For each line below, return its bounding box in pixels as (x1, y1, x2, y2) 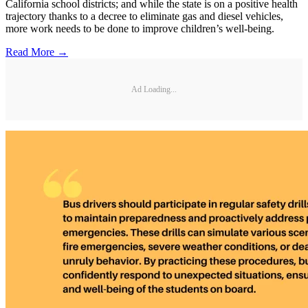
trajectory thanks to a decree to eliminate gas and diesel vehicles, (5, 10, 283, 23)
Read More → (5, 46, 68, 58)
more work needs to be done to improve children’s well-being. (5, 23, 274, 35)
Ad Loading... (131, 84, 177, 94)
